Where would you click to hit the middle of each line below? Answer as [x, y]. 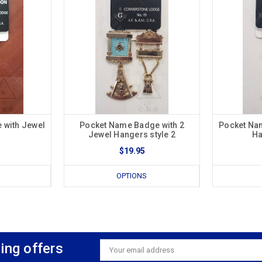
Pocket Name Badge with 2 [132, 125]
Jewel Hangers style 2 [132, 134]
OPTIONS [132, 175]
